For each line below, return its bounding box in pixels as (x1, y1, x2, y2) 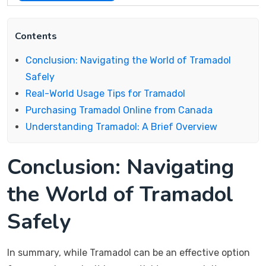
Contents (15, 30, 57, 43)
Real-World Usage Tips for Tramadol (26, 88, 185, 99)
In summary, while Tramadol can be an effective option (7, 247, 250, 258)
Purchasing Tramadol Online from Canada (26, 104, 213, 116)
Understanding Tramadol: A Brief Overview (26, 121, 217, 132)
